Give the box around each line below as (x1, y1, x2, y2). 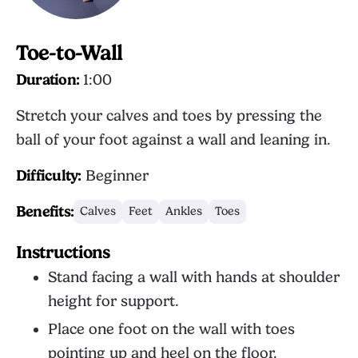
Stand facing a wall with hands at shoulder (48, 268, 340, 286)
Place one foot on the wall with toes (48, 320, 295, 338)
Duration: (16, 71, 80, 89)
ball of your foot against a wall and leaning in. (16, 131, 331, 149)
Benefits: (16, 203, 74, 221)
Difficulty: (16, 167, 82, 185)
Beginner (81, 167, 149, 185)
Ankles (165, 205, 203, 218)
